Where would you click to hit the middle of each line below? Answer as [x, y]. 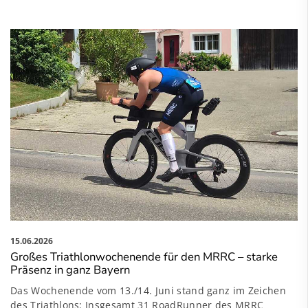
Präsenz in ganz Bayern [70, 269]
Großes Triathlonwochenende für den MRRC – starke [144, 256]
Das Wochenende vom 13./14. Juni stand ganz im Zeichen [148, 290]
